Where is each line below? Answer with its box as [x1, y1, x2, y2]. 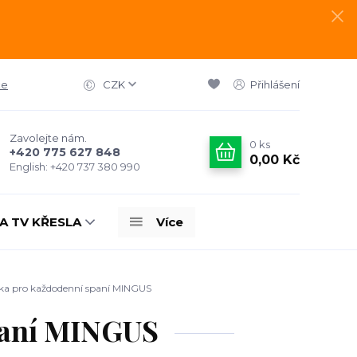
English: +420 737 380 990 [10, 160, 140, 173]
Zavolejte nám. [10, 131, 87, 144]
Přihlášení [250, 78, 300, 91]
